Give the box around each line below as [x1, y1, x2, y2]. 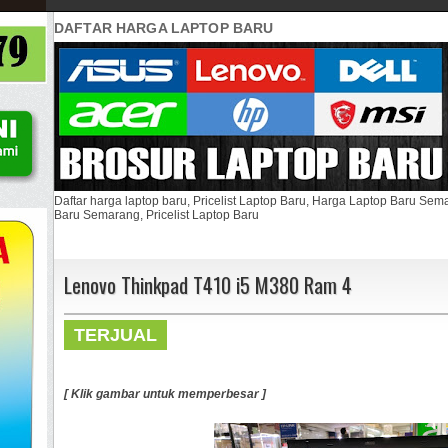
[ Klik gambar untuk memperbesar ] [64, 386, 266, 401]
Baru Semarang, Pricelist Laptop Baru [54, 207, 259, 222]
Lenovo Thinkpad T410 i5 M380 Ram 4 [64, 269, 352, 300]
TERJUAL [74, 324, 157, 345]
